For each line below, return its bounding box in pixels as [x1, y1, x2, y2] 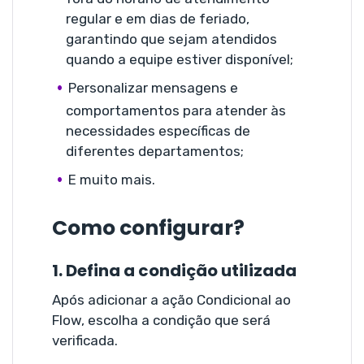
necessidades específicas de [66, 122, 250, 139]
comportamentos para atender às [66, 102, 286, 119]
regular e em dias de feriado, [66, 10, 249, 27]
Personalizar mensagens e [68, 79, 239, 96]
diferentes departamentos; [66, 142, 244, 159]
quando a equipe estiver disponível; [66, 50, 293, 67]
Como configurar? [52, 213, 245, 242]
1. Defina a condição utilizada [52, 258, 297, 282]
